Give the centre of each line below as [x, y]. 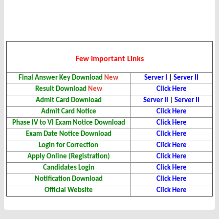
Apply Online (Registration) [68, 157]
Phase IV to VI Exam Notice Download [68, 123]
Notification [52, 179]
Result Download [61, 89]
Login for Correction [68, 146]
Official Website [68, 191]
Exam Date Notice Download [68, 134]
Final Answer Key [44, 78]
